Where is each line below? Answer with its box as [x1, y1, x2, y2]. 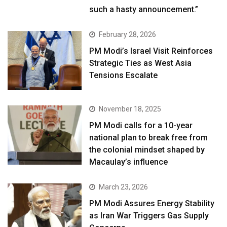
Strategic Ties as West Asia [89, 58, 192, 68]
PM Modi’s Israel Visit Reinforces [89, 46, 213, 56]
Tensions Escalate [89, 70, 158, 81]
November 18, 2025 [99, 105, 162, 113]
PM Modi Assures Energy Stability [89, 199, 215, 209]
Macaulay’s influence [89, 157, 168, 167]
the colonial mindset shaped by [89, 145, 205, 155]
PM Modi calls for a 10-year [89, 121, 193, 131]
